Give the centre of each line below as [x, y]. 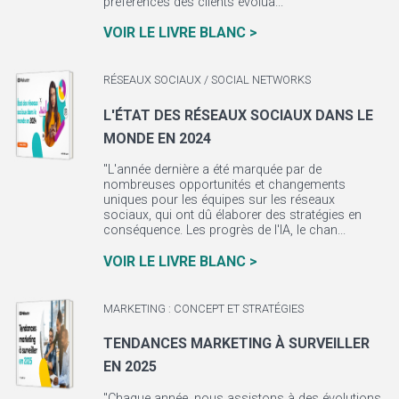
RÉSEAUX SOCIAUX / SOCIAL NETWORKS [207, 80]
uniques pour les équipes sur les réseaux [219, 200]
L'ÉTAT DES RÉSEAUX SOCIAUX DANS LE [238, 115]
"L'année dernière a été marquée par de [212, 170]
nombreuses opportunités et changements [224, 185]
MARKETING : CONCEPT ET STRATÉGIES [203, 308]
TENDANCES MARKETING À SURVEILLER [236, 344]
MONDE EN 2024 [157, 138]
